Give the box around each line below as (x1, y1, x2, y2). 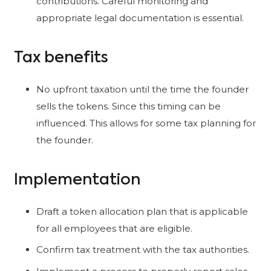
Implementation (13, 172, 140, 189)
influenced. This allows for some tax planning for (36, 117, 256, 129)
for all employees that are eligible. (36, 222, 192, 234)
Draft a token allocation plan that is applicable (36, 205, 248, 217)
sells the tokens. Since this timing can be (36, 100, 221, 112)
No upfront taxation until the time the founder (36, 83, 249, 95)
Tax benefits (13, 50, 108, 67)
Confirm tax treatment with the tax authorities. (36, 244, 249, 256)
